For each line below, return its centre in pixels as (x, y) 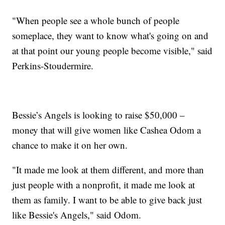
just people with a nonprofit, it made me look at (104, 184)
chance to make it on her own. (70, 145)
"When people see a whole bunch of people (96, 20)
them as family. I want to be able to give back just (107, 199)
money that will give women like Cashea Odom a (107, 130)
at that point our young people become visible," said (113, 50)
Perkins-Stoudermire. (53, 65)
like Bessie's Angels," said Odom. (77, 214)
